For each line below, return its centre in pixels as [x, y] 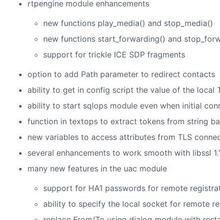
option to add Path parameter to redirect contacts [121, 74]
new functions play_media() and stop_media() [128, 23]
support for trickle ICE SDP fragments [114, 55]
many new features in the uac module [97, 168]
